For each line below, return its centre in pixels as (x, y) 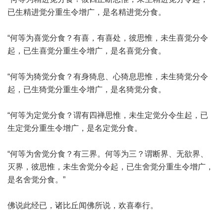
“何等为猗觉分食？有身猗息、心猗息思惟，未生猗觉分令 (108, 77)
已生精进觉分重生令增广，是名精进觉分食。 (87, 12)
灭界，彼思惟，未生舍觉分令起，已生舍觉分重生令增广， (111, 167)
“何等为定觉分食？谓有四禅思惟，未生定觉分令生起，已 (108, 115)
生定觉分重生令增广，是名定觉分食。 (75, 128)
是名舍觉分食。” (36, 180)
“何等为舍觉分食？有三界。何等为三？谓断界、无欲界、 (108, 154)
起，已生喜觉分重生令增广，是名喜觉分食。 (87, 51)
